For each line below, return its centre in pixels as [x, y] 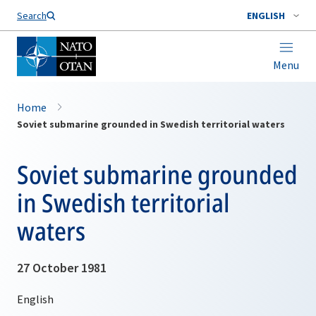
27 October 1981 [62, 268]
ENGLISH [266, 16]
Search [32, 16]
